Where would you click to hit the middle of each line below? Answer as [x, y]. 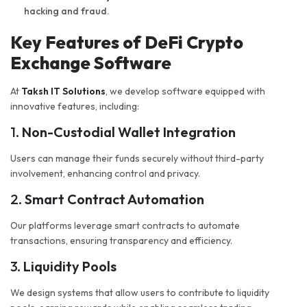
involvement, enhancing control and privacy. [105, 174]
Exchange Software [91, 63]
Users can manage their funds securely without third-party [137, 159]
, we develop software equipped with [185, 91]
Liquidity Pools [70, 267]
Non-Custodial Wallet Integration [129, 132]
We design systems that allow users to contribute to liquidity [140, 293]
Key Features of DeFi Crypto [127, 43]
